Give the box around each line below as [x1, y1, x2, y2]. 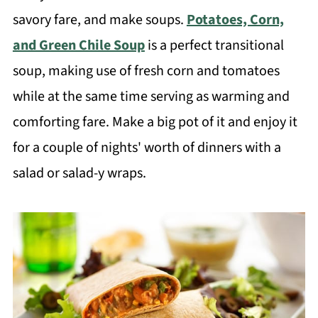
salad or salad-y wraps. [12, 163, 146, 183]
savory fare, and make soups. [12, 10, 187, 30]
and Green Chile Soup [12, 35, 145, 55]
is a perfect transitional [144, 35, 284, 55]
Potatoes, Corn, [186, 10, 284, 30]
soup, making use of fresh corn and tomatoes [12, 61, 280, 81]
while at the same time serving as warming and [12, 87, 290, 106]
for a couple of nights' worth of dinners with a [12, 138, 281, 158]
